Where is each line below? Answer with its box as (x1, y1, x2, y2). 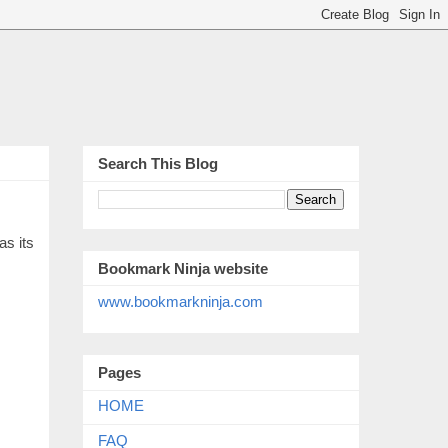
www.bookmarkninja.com (98, 292, 263, 310)
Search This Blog (98, 155, 218, 173)
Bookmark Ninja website (98, 259, 268, 277)
